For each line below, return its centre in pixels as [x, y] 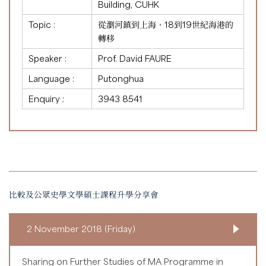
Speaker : [47, 58]
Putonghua [121, 78]
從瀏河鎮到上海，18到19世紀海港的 [166, 24]
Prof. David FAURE [135, 58]
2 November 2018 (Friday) [81, 228]
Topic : [42, 24]
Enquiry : [46, 98]
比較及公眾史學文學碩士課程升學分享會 [84, 195]
